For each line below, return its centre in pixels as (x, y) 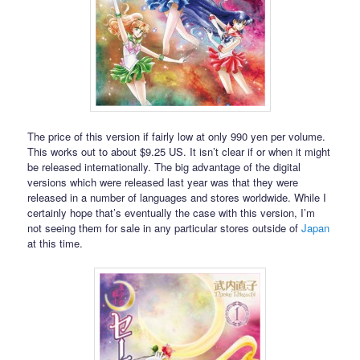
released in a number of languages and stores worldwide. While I (177, 198)
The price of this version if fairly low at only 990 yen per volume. (177, 137)
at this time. (55, 243)
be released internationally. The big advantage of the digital (164, 167)
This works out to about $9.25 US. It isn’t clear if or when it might (179, 152)
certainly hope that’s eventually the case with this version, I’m (172, 213)
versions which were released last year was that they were (163, 182)
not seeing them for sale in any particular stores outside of (165, 228)
